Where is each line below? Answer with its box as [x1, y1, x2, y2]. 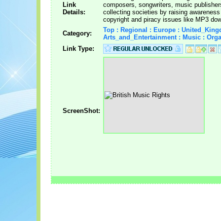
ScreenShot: [63, 107, 100, 114]
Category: [63, 29, 92, 37]
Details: [63, 8, 85, 16]
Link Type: [63, 44, 94, 52]
